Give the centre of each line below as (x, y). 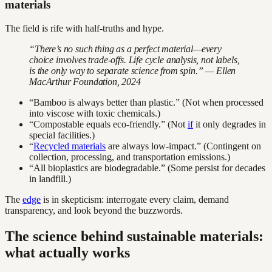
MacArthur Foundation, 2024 (85, 82)
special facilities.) (62, 135)
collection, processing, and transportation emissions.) (130, 157)
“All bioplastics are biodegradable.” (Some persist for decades (147, 168)
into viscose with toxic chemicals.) (95, 114)
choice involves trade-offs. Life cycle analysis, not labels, (134, 60)
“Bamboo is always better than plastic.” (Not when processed (146, 103)
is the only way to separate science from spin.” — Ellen (133, 71)
